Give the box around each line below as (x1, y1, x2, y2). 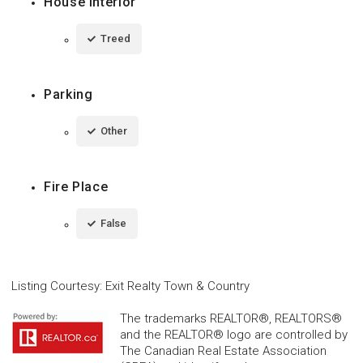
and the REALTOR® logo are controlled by (120, 327, 348, 342)
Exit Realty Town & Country (105, 278, 250, 293)
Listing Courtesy (11, 278, 100, 293)
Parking (44, 86, 93, 102)
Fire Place (44, 178, 109, 194)
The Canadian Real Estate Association (120, 343, 327, 358)
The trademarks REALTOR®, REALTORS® (120, 310, 342, 326)
